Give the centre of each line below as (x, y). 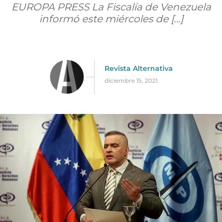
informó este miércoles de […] (111, 19)
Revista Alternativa (139, 68)
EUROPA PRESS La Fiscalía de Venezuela (111, 7)
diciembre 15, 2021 (131, 80)
